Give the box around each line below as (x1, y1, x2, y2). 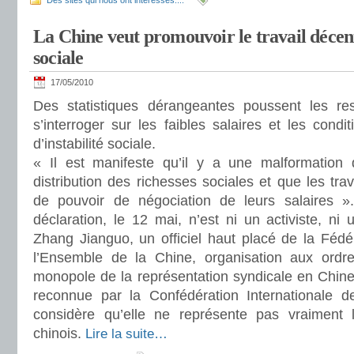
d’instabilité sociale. (33, 136, 156, 152)
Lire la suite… (85, 326, 168, 341)
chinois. (33, 326, 85, 341)
